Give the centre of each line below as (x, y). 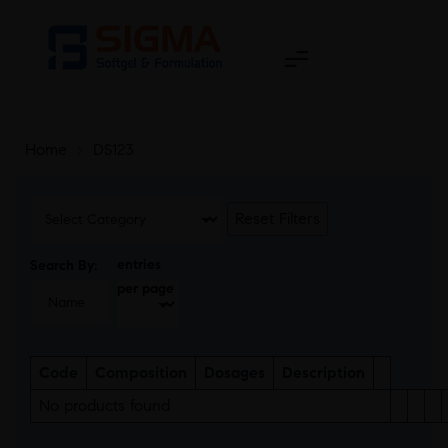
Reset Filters (277, 218)
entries (139, 264)
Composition (141, 372)
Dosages (234, 372)
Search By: (63, 265)
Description (323, 372)
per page (146, 288)
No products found (104, 405)
